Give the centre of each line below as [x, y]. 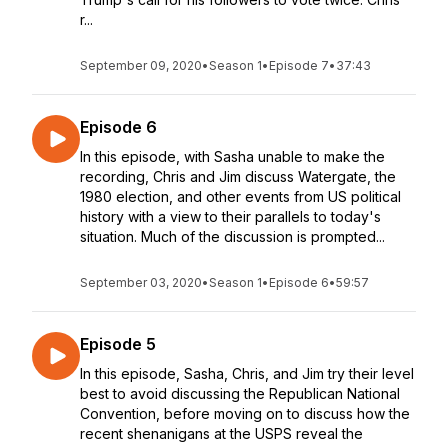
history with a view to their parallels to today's [230, 216]
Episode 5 [118, 344]
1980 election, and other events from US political [240, 196]
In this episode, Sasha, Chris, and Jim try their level [247, 373]
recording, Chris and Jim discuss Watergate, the [238, 176]
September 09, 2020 [141, 65]
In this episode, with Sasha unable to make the [232, 156]
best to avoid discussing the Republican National [240, 393]
